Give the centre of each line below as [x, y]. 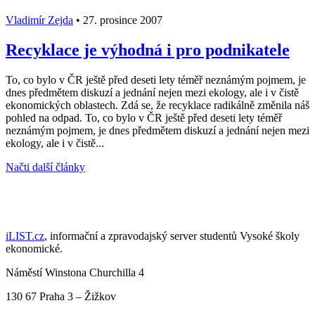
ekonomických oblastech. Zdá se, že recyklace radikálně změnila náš [157, 105]
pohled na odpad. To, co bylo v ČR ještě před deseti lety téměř [144, 117]
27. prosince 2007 [121, 20]
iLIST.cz [25, 236]
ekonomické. [34, 248]
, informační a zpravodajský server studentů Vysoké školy [172, 236]
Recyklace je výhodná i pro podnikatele [148, 50]
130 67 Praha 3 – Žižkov [61, 296]
